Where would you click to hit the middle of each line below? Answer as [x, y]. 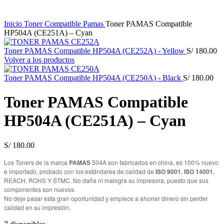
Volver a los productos [39, 60]
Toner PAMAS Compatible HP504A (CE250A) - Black [93, 78]
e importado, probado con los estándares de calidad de [80, 171]
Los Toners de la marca [36, 162]
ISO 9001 [168, 171]
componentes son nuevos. [41, 189]
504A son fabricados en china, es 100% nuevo [154, 162]
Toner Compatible [53, 24]
